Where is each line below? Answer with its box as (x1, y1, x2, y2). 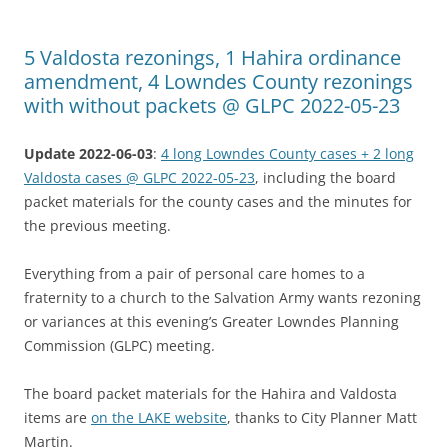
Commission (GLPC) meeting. (24, 335, 215, 355)
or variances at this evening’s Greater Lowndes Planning (24, 311, 399, 331)
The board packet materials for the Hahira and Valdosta (24, 383, 397, 403)
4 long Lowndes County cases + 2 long (161, 143, 414, 163)
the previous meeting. (24, 215, 171, 235)
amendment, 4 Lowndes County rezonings (24, 67, 413, 95)
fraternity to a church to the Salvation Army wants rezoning (24, 287, 421, 307)
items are (24, 407, 91, 427)
